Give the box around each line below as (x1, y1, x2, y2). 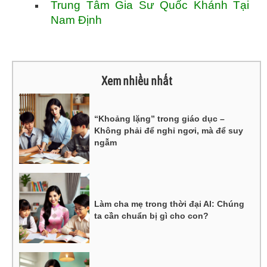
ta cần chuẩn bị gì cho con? (94, 210, 209, 221)
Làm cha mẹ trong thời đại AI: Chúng (94, 198, 245, 209)
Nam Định (51, 14, 102, 26)
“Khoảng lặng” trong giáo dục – (94, 113, 225, 123)
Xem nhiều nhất (101, 74, 172, 88)
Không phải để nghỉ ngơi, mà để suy (94, 125, 244, 135)
